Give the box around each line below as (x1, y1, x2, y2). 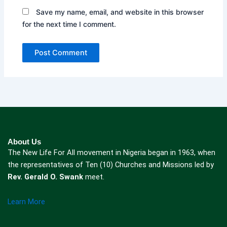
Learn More (8, 197, 45, 207)
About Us (8, 137, 41, 146)
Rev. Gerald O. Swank (8, 172, 83, 181)
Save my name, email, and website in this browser (36, 7, 204, 16)
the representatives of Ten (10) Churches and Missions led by (8, 160, 214, 169)
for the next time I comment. (22, 19, 117, 28)
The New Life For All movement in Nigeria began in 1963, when (8, 147, 215, 157)
